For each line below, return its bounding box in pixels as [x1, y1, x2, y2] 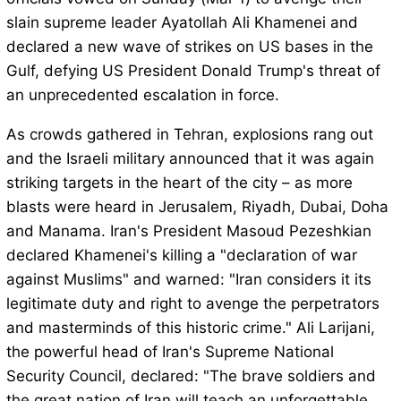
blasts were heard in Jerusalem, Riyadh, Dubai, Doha [5, 198, 388, 217]
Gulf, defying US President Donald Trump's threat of [5, 62, 380, 81]
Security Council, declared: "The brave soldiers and [5, 367, 376, 386]
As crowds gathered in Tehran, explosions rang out [5, 125, 373, 144]
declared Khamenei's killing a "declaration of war [5, 246, 357, 265]
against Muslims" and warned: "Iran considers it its [5, 270, 371, 289]
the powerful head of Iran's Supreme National [5, 343, 334, 362]
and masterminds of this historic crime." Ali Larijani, [5, 319, 375, 337]
